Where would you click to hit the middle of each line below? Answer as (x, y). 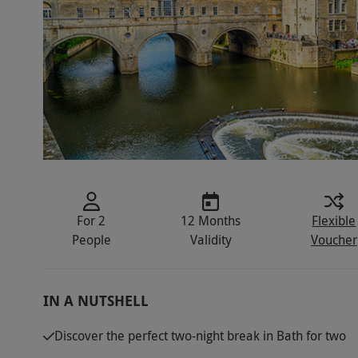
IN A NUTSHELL (95, 301)
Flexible (334, 221)
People (91, 240)
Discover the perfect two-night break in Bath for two (200, 336)
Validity (211, 240)
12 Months (211, 221)
